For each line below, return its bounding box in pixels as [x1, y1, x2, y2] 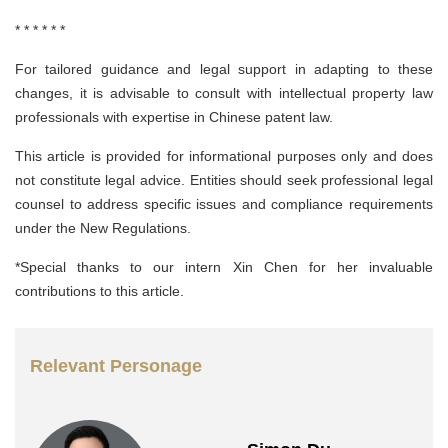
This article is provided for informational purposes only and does [15, 148, 433, 165]
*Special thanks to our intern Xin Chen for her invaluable [15, 259, 433, 276]
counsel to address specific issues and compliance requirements [15, 196, 433, 213]
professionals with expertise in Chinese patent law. [15, 109, 333, 126]
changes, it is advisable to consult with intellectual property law [15, 85, 433, 102]
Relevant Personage [30, 356, 202, 377]
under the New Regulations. [15, 220, 191, 237]
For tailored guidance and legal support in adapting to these [15, 61, 433, 78]
